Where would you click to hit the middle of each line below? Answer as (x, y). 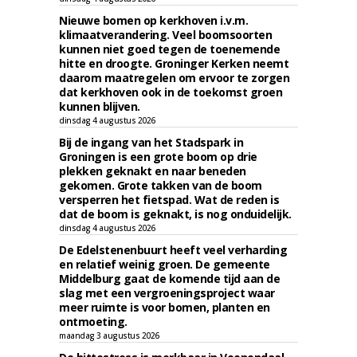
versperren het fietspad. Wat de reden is (169, 200)
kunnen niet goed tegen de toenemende (169, 49)
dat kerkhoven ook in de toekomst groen (171, 92)
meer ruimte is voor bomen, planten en (165, 307)
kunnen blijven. (100, 106)
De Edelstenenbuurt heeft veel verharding (173, 250)
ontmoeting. (93, 322)
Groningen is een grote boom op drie (158, 157)
